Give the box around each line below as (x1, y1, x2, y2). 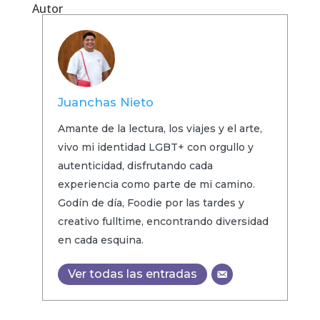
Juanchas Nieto (57, 95, 154, 110)
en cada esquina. (57, 234, 144, 247)
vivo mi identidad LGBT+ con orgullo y (57, 141, 254, 154)
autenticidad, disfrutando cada (57, 159, 213, 173)
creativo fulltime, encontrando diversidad (57, 215, 269, 229)
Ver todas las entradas (67, 267, 197, 281)
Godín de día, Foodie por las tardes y (57, 196, 244, 210)
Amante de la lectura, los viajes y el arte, (57, 122, 262, 136)
